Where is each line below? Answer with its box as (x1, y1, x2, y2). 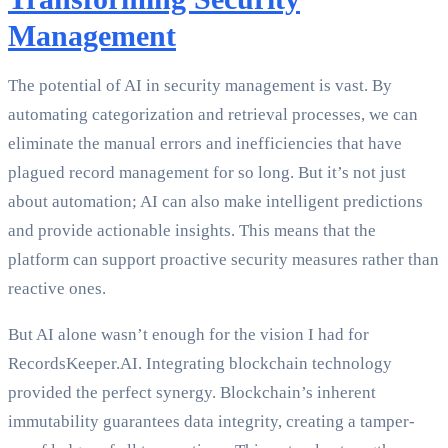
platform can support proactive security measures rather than (8, 250, 439, 270)
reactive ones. (8, 279, 106, 299)
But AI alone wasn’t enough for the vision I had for (8, 325, 369, 345)
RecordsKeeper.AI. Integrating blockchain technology (8, 354, 392, 374)
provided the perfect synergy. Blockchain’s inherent (8, 383, 376, 403)
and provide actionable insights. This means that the (8, 221, 376, 241)
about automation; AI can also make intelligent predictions (8, 192, 423, 212)
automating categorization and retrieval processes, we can (8, 105, 418, 125)
